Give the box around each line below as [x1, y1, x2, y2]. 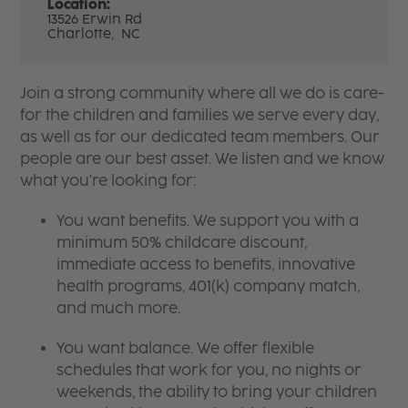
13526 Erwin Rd [47, 11, 143, 27]
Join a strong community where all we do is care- [20, 84, 385, 102]
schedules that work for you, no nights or [56, 361, 362, 379]
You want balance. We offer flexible [56, 339, 315, 357]
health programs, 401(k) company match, [56, 277, 361, 295]
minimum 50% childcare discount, [56, 233, 308, 251]
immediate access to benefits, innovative [56, 255, 356, 273]
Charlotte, [47, 25, 118, 42]
